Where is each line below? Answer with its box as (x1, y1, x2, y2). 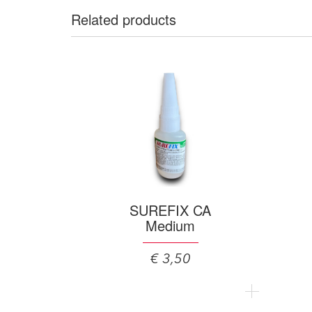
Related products (71, 9, 176, 29)
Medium (146, 215, 195, 235)
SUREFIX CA (130, 200, 211, 220)
